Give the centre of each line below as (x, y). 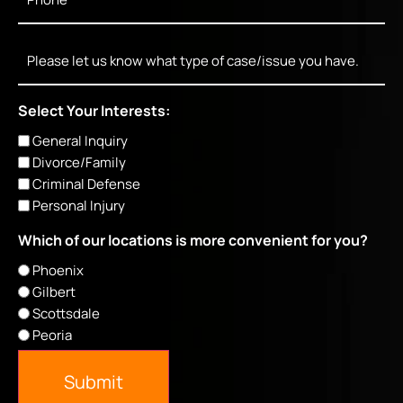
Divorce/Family (79, 162)
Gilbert (54, 291)
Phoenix (58, 270)
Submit (94, 381)
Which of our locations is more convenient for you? (193, 240)
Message (49, 45)
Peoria (52, 335)
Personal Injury (79, 205)
